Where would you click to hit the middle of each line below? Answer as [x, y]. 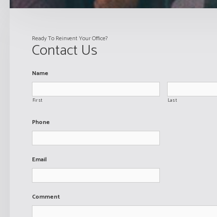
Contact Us [64, 51]
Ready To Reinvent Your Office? [70, 39]
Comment [46, 197]
